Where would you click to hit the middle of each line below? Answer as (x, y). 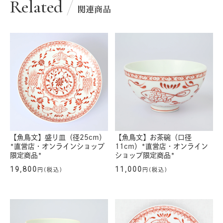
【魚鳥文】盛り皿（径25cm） (58, 138)
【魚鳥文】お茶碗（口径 (153, 138)
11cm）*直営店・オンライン (162, 147)
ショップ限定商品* (145, 156)
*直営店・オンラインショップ (57, 147)
